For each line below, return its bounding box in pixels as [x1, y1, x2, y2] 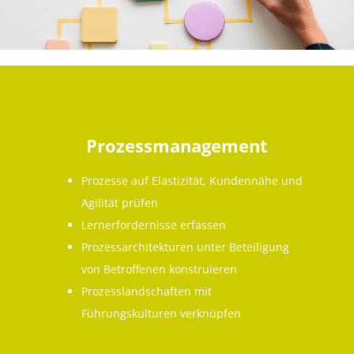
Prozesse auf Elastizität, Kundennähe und [81, 173, 303, 189]
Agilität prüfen [81, 195, 158, 211]
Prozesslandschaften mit [81, 284, 212, 299]
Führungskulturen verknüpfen [81, 306, 244, 322]
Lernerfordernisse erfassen [81, 217, 226, 233]
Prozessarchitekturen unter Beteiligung [81, 239, 289, 255]
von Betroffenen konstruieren [81, 262, 237, 277]
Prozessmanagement [86, 134, 268, 158]
